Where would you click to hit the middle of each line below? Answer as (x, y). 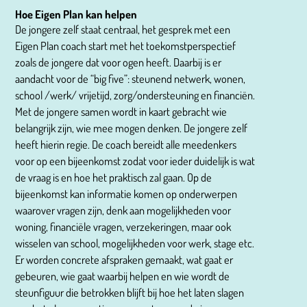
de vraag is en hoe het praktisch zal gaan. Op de (114, 177)
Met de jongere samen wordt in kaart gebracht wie (121, 111)
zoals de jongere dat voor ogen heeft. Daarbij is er (119, 62)
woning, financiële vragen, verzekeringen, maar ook (123, 226)
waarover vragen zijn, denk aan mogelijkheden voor (123, 210)
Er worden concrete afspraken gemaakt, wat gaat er (124, 259)
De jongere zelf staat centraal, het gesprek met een (123, 29)
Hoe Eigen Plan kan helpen (76, 14)
